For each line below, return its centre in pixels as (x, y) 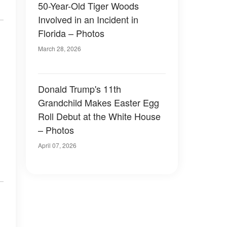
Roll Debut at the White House (99, 116)
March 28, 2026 (60, 48)
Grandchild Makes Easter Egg (99, 102)
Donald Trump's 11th (80, 89)
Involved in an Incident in (88, 19)
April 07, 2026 (57, 145)
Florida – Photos (71, 33)
